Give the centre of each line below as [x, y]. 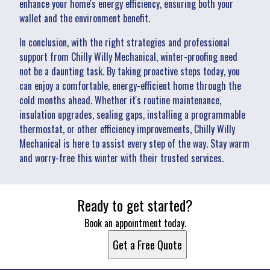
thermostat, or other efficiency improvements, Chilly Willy [127, 129]
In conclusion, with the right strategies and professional [124, 42]
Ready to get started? [135, 205]
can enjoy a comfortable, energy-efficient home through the [130, 85]
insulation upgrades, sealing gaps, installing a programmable [132, 114]
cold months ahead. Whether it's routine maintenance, [120, 100]
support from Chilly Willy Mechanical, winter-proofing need [128, 56]
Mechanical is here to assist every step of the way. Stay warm [134, 143]
